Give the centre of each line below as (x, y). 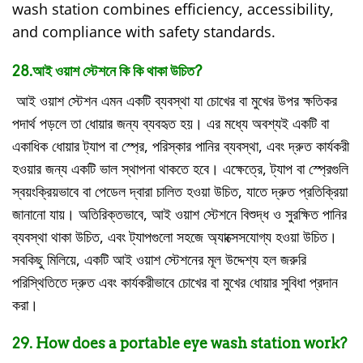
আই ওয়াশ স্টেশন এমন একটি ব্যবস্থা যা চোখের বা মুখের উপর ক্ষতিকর (175, 100)
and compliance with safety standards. (144, 31)
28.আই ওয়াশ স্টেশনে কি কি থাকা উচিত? (107, 70)
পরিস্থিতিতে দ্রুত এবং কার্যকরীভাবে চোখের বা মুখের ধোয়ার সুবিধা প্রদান (175, 282)
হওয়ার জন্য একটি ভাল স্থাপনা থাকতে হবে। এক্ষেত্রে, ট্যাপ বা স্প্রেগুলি (180, 168)
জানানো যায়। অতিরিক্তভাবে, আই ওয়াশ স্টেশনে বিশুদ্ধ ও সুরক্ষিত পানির (179, 214)
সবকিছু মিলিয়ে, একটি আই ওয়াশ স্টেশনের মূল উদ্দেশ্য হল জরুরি (159, 259)
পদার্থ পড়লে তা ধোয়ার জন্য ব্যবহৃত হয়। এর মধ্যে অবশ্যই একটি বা (171, 123)
